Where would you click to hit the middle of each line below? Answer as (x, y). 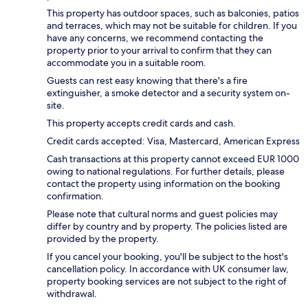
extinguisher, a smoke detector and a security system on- (168, 93)
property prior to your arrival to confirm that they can (159, 51)
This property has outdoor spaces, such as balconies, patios (173, 13)
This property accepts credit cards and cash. (141, 123)
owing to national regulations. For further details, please (166, 172)
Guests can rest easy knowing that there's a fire (147, 81)
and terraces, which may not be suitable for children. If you (172, 26)
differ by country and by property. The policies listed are (167, 227)
